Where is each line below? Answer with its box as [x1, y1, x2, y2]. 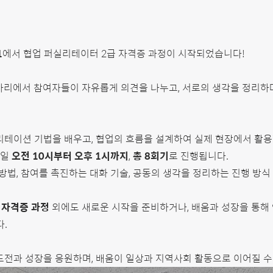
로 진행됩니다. [169, 148, 229, 163]
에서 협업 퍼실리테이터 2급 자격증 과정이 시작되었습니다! [2, 46, 245, 61]
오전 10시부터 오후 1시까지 [12, 148, 129, 163]
